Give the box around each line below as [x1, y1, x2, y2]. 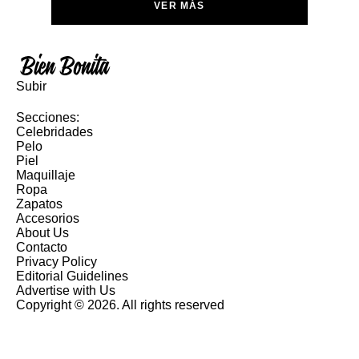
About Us [16, 225, 69, 240]
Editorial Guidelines [16, 268, 128, 283]
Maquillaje [16, 167, 75, 182]
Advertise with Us [16, 283, 115, 297]
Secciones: [16, 110, 79, 124]
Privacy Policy [16, 254, 97, 268]
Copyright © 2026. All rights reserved [16, 297, 224, 312]
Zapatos [16, 196, 63, 211]
